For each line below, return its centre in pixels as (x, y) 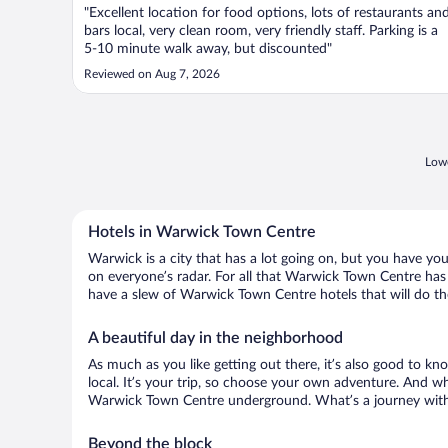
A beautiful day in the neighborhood (215, 338)
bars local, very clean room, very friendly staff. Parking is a (261, 31)
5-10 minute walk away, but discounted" (208, 49)
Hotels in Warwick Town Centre (202, 232)
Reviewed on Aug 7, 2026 (152, 74)
